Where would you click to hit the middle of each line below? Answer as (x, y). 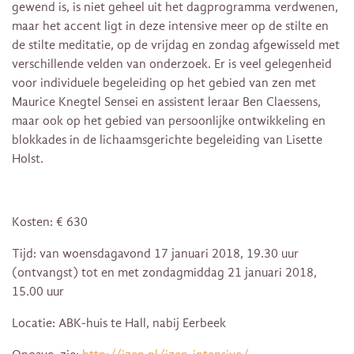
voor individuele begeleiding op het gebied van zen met (164, 83)
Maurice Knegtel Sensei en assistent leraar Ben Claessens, (166, 102)
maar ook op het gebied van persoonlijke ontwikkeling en (169, 121)
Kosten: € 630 (50, 222)
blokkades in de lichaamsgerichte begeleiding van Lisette (167, 140)
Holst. (28, 159)
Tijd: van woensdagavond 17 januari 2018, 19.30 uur (155, 254)
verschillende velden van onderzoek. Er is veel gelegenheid (172, 64)
